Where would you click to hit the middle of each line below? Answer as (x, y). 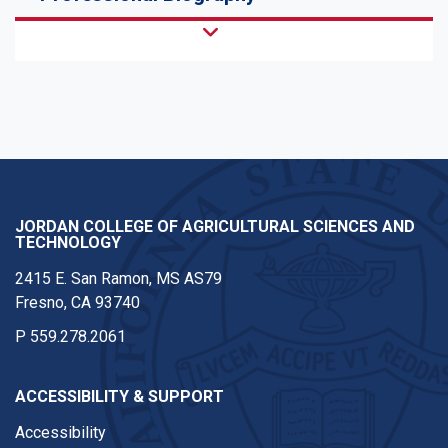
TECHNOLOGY (68, 243)
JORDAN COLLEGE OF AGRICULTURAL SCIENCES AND (215, 227)
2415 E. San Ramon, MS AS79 (118, 279)
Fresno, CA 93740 (77, 303)
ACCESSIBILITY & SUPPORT (119, 397)
